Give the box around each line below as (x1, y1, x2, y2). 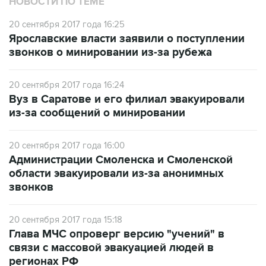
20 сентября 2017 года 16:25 (9, 19, 125, 30)
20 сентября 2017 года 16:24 (9, 80, 124, 90)
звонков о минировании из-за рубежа (9, 46, 212, 59)
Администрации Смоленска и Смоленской (9, 153, 233, 167)
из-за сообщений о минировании (9, 106, 185, 120)
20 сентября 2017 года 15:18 (9, 214, 122, 225)
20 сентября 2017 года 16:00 (9, 140, 125, 151)
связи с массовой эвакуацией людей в (9, 241, 214, 255)
